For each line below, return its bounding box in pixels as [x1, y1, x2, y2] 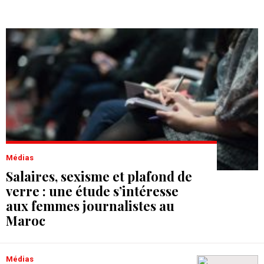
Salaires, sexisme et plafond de [6, 167, 192, 186]
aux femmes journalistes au [6, 197, 174, 215]
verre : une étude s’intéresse [6, 182, 179, 200]
